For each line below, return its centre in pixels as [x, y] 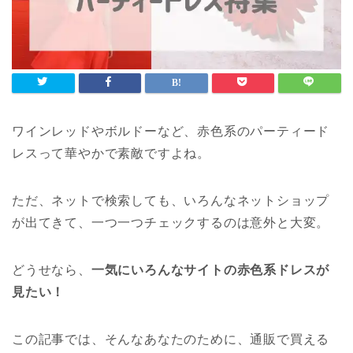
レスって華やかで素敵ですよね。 [111, 154]
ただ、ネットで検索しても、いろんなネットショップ [171, 201]
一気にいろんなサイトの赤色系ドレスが [210, 270]
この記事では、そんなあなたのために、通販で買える [171, 340]
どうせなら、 [52, 270]
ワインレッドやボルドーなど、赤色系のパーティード [171, 132]
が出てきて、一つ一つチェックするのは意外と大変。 [171, 223]
